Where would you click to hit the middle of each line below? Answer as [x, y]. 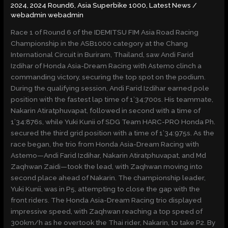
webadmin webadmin [47, 15]
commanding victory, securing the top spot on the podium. [108, 77]
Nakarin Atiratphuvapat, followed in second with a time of [106, 111]
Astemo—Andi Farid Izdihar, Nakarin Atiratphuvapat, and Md [109, 155]
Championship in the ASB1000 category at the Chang [99, 44]
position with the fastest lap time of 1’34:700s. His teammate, [112, 99]
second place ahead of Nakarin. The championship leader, [108, 178]
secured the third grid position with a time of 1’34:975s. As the [113, 133]
